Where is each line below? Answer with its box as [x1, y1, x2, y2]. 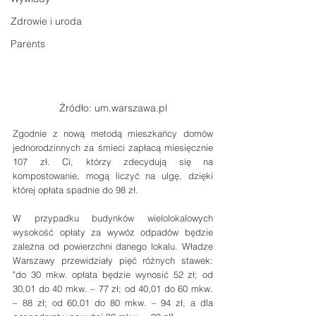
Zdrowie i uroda [11, 15, 82, 28]
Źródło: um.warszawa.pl [59, 102, 167, 115]
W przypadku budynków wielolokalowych [13, 212, 213, 224]
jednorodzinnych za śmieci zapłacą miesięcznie [13, 142, 213, 154]
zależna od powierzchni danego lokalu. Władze [13, 241, 213, 253]
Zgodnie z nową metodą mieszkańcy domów [13, 128, 213, 140]
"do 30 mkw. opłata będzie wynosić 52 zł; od [13, 269, 213, 281]
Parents [11, 37, 45, 50]
